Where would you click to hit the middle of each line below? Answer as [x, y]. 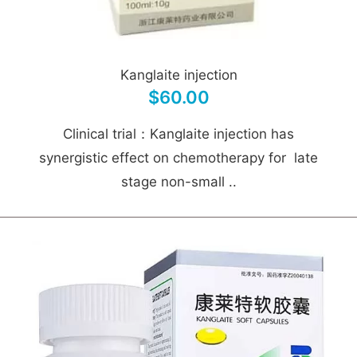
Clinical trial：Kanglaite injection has [178, 134]
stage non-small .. [178, 182]
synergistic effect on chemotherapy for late [178, 158]
